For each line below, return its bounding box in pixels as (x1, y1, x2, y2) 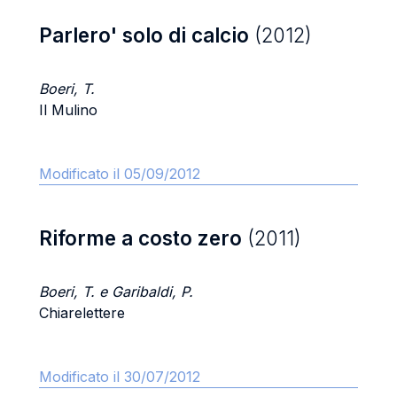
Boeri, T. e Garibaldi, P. (39, 283, 193, 300)
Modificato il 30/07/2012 (39, 368, 200, 385)
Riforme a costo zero (39, 226, 247, 250)
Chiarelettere (39, 304, 125, 322)
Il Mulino (39, 101, 97, 119)
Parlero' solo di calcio (39, 23, 254, 47)
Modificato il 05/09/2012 (39, 165, 200, 183)
